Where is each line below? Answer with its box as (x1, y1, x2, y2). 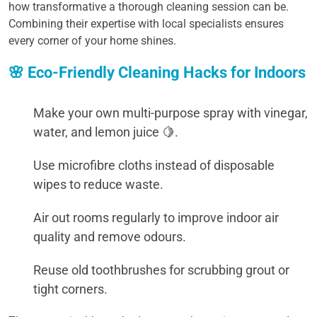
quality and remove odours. (33, 229, 186, 244)
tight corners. (33, 282, 108, 296)
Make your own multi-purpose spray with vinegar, (33, 105, 308, 120)
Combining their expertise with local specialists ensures (8, 17, 284, 30)
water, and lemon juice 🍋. (33, 125, 178, 139)
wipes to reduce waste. (33, 177, 163, 192)
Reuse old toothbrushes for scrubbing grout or (33, 263, 289, 277)
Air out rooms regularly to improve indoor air (33, 210, 279, 225)
